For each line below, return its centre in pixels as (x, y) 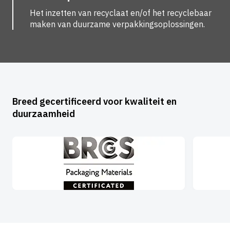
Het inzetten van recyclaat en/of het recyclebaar (121, 13)
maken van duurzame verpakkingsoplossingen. (117, 24)
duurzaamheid (44, 113)
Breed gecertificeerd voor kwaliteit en (94, 101)
